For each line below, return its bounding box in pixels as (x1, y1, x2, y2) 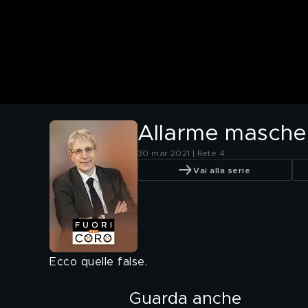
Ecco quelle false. (49, 256, 147, 268)
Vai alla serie (193, 166, 250, 175)
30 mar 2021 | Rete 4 (137, 149, 225, 158)
